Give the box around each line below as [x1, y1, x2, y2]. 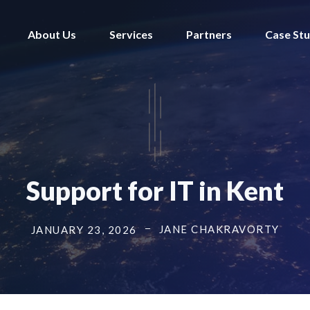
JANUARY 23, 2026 [30, 224, 137, 236]
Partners [186, 28, 232, 41]
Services [109, 28, 153, 41]
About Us [28, 28, 76, 41]
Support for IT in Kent [26, 174, 284, 206]
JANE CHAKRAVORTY [158, 222, 280, 235]
